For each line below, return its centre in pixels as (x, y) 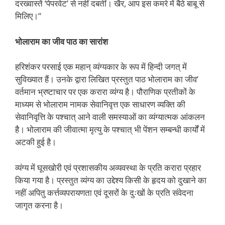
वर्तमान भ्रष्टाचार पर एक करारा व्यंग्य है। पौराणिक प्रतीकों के (105, 92)
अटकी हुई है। (36, 142)
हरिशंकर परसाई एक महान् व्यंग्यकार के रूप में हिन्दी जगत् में (101, 67)
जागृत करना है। (39, 205)
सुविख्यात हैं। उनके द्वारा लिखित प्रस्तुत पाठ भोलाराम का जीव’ (107, 79)
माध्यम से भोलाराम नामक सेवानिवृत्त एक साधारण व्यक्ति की (100, 104)
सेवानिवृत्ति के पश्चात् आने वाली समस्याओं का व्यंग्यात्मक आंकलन (110, 117)
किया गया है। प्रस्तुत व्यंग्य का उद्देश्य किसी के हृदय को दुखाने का (111, 180)
